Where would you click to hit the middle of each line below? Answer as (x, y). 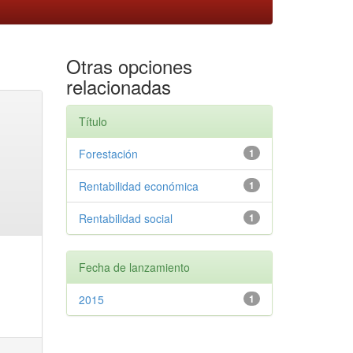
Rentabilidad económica (138, 186)
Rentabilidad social (125, 218)
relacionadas (118, 86)
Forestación (108, 153)
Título (93, 121)
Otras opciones (129, 65)
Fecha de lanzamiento (134, 267)
